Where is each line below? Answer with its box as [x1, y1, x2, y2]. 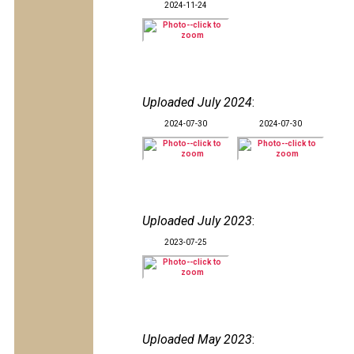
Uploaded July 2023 [142, 213, 252, 228]
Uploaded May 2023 [142, 332, 252, 347]
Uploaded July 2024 [142, 95, 252, 110]
